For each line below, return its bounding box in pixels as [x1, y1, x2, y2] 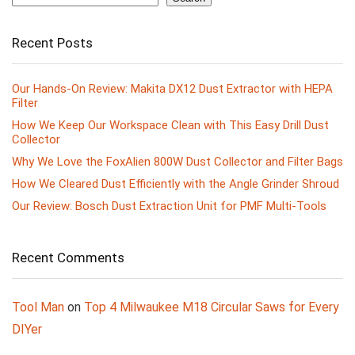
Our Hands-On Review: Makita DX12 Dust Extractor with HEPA [12, 81, 333, 96]
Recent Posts [12, 34, 93, 51]
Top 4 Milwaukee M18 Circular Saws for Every [84, 299, 339, 315]
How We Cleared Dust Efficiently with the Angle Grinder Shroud [12, 176, 339, 191]
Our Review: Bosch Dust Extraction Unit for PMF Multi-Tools [12, 198, 326, 213]
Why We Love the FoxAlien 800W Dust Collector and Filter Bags [12, 154, 343, 169]
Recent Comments [12, 249, 124, 265]
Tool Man [12, 299, 64, 315]
